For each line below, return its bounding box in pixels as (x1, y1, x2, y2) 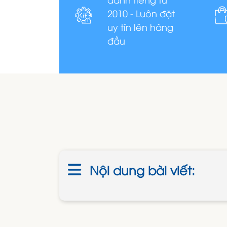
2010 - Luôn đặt (107, 7, 175, 20)
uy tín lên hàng (107, 20, 173, 33)
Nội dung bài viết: (90, 161, 195, 178)
